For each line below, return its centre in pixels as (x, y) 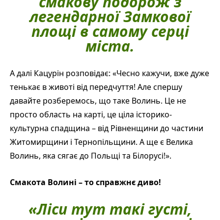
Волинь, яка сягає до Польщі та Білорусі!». (91, 155)
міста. (110, 46)
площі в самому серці (110, 31)
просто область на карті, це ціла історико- (91, 114)
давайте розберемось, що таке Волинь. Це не (98, 100)
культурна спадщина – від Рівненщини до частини (107, 128)
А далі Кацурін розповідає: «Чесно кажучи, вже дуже (110, 73)
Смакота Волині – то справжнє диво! (85, 182)
